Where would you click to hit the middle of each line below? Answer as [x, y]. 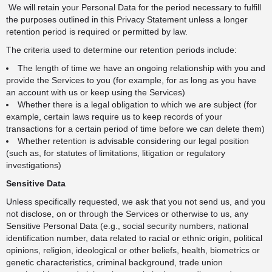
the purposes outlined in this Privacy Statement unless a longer [127, 19]
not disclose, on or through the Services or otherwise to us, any [127, 214]
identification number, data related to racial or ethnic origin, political [134, 238]
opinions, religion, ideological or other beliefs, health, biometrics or [133, 250]
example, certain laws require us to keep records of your [114, 117]
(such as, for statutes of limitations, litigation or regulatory [116, 153]
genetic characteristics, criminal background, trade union [114, 262]
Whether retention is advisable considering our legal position [133, 141]
